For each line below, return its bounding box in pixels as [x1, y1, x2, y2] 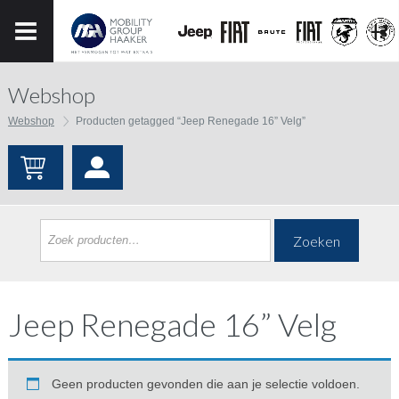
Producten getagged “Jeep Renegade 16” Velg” [75, 115, 305, 127]
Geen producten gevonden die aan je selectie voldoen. [51, 377, 360, 391]
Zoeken [292, 232, 340, 249]
